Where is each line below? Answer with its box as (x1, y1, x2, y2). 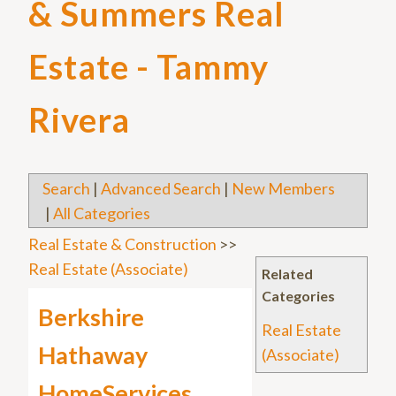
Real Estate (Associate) (28, 259, 188, 279)
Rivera (28, 98, 130, 140)
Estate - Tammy (28, 45, 269, 87)
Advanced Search (101, 179, 221, 199)
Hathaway (38, 340, 148, 370)
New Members (232, 179, 335, 199)
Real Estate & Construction (28, 234, 217, 255)
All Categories (53, 203, 150, 224)
